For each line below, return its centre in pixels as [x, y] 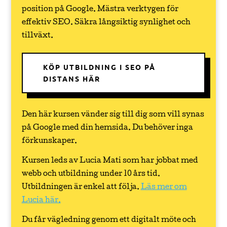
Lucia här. [41, 201]
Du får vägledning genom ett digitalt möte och [109, 220]
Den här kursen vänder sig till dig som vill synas [113, 115]
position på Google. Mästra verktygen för [100, 10]
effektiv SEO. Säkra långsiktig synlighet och [106, 23]
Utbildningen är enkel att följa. [81, 187]
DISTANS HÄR [71, 79]
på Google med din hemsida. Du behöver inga [107, 128]
